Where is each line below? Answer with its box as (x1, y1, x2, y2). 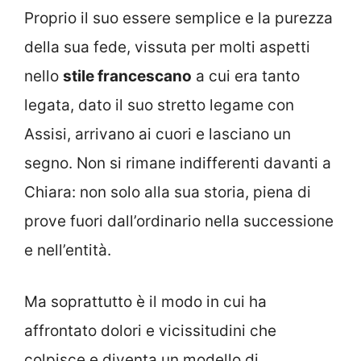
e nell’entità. (24, 240, 111, 259)
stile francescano (63, 66, 192, 85)
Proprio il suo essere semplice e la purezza (24, 8, 333, 27)
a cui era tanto (192, 66, 300, 85)
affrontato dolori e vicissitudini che (24, 322, 276, 341)
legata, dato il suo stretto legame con (24, 95, 294, 114)
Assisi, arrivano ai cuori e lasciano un (24, 124, 291, 143)
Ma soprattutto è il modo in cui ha (24, 293, 267, 312)
